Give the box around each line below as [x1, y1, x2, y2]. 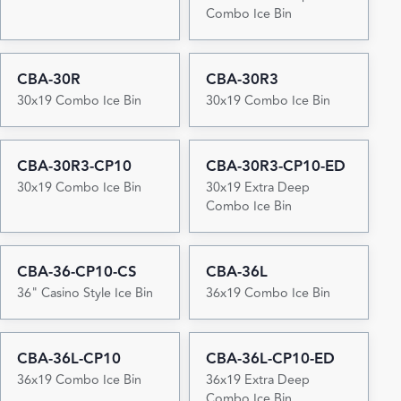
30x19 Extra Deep [205, 176, 310, 198]
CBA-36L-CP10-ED [205, 346, 335, 371]
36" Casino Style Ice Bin [16, 282, 153, 303]
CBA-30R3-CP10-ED [205, 154, 346, 178]
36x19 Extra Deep [205, 369, 310, 390]
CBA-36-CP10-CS [16, 260, 137, 284]
